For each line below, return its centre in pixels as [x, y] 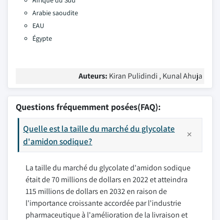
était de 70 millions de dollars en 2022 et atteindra [107, 179]
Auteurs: [94, 76]
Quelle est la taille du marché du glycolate [99, 128]
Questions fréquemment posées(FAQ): [88, 107]
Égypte [42, 38]
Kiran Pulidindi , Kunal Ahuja [156, 76]
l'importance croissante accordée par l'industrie [103, 203]
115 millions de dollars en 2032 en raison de [96, 191]
